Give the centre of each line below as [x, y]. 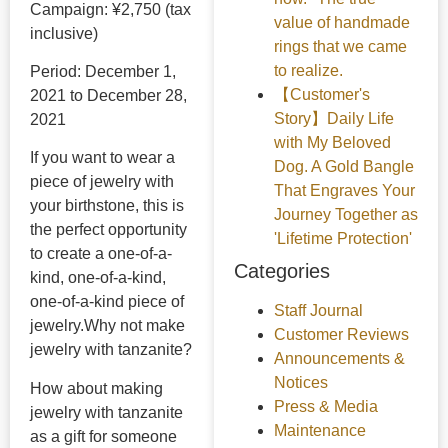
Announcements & [339, 358]
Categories [281, 270]
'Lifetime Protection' [342, 238]
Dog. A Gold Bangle [343, 166]
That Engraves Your [344, 190]
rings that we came [340, 46]
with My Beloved [332, 142]
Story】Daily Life [333, 118]
